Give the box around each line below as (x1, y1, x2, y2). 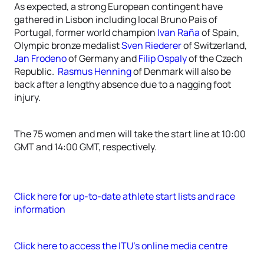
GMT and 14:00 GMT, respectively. (14, 140, 157, 153)
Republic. (14, 65, 58, 78)
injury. (14, 91, 41, 104)
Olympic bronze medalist (14, 39, 121, 52)
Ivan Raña (157, 26, 200, 39)
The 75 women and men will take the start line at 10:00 (14, 127, 246, 140)
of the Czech (187, 52, 243, 65)
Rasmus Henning (58, 65, 131, 78)
